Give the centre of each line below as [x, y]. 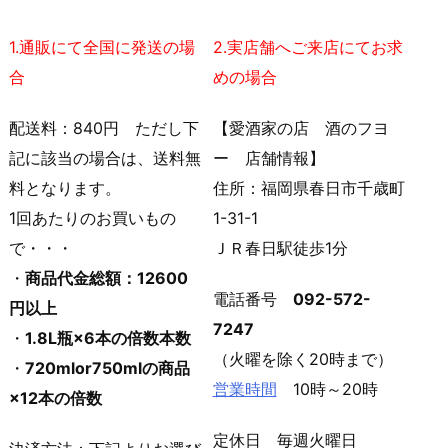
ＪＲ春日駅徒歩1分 [280, 248]
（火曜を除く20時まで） [302, 358]
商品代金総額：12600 [106, 278]
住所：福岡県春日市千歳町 [308, 188]
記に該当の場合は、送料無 [105, 158]
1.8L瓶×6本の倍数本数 [108, 338]
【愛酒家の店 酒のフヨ [300, 128]
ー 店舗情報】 [268, 158]
